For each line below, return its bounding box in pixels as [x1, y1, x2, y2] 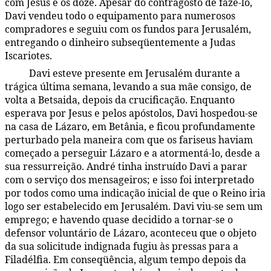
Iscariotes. [5, 49, 52, 63]
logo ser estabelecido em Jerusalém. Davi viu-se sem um [5, 200, 263, 214]
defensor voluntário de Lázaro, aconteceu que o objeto [5, 226, 256, 240]
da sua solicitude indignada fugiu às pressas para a [5, 240, 238, 253]
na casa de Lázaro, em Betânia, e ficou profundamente [5, 120, 255, 134]
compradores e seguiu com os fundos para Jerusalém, [5, 22, 251, 36]
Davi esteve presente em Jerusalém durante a [29, 67, 240, 80]
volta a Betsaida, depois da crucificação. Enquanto [5, 93, 235, 107]
